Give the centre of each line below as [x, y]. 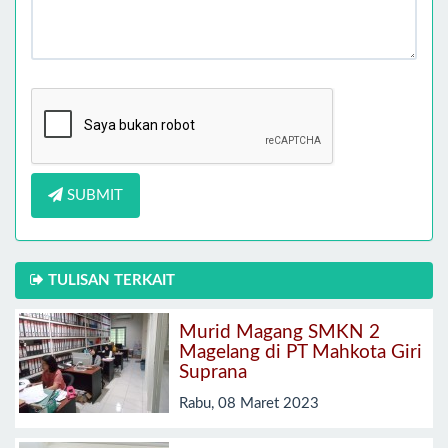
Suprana [213, 373]
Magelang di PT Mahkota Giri [300, 353]
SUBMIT [93, 195]
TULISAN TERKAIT [109, 280]
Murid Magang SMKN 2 [279, 333]
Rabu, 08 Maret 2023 [249, 403]
